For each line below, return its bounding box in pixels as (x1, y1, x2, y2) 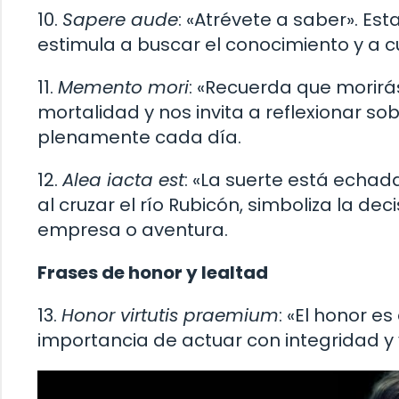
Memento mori (58, 75, 189, 101)
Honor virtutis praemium (61, 303, 279, 329)
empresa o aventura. (37, 217, 228, 243)
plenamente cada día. (37, 125, 241, 151)
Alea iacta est (62, 167, 184, 193)
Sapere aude (62, 7, 178, 33)
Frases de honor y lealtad (37, 260, 268, 286)
